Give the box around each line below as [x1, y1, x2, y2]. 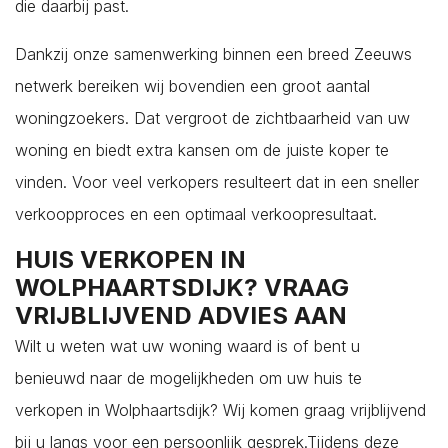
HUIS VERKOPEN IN [15, 244, 246, 274]
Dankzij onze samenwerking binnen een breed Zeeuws [15, 43, 412, 64]
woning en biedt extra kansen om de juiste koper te [15, 139, 389, 160]
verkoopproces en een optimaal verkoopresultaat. [15, 203, 377, 224]
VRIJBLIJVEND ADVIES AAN [15, 300, 347, 330]
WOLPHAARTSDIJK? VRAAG [15, 272, 349, 302]
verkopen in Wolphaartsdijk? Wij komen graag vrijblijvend [15, 399, 426, 420]
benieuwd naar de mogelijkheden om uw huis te [15, 367, 362, 388]
